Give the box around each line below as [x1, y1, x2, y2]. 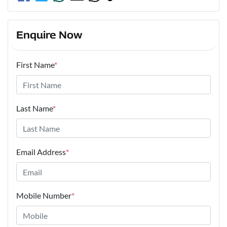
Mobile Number [16, 191, 71, 201]
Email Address [16, 147, 66, 157]
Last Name [16, 103, 53, 113]
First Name [16, 60, 54, 70]
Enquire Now [16, 29, 82, 42]
